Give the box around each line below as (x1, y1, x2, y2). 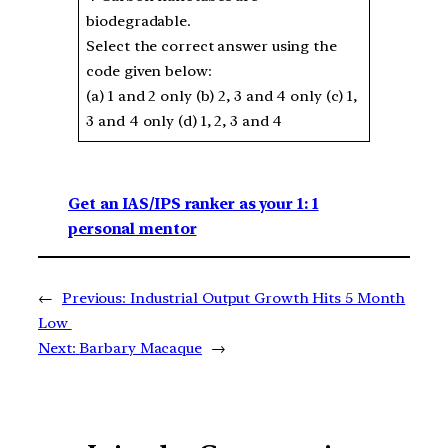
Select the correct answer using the (86, 37, 337, 56)
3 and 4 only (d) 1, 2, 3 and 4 (86, 112, 283, 131)
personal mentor (68, 219, 197, 238)
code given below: (86, 62, 216, 81)
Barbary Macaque (79, 338, 202, 357)
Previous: (61, 288, 127, 307)
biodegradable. (86, 12, 195, 31)
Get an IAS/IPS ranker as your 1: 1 (68, 194, 319, 213)
